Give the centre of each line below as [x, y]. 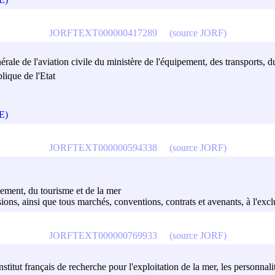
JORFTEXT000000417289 [103, 33]
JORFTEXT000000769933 [103, 235]
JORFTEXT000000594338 [103, 147]
